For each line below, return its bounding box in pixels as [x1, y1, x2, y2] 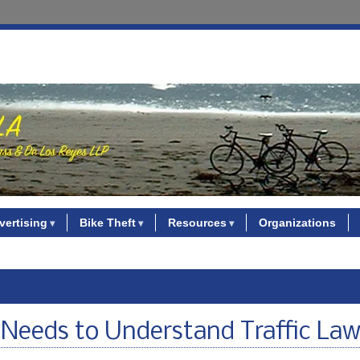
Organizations [258, 216, 336, 229]
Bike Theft [79, 216, 136, 229]
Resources [167, 216, 227, 229]
